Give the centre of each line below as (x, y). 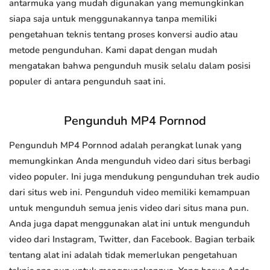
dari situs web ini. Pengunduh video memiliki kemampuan (130, 193)
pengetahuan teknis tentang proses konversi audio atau (124, 35)
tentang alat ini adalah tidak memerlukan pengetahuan (123, 255)
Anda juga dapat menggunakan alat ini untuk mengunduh (130, 224)
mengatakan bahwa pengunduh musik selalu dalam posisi (130, 66)
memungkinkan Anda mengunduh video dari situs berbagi (130, 161)
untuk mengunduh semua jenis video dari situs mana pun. (129, 208)
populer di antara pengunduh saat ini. (87, 82)
